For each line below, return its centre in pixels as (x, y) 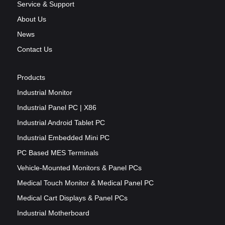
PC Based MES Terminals (58, 152)
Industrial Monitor (45, 92)
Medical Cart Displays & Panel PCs (72, 198)
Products (31, 77)
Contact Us (35, 49)
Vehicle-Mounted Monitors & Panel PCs (79, 167)
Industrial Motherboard (53, 213)
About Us (32, 19)
